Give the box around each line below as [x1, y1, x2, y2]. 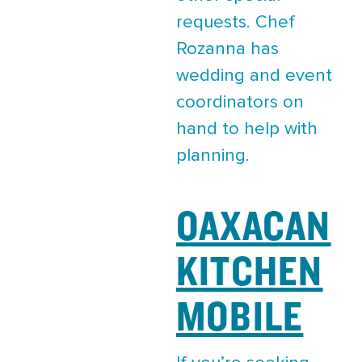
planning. [176, 146, 250, 165]
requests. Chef [176, 13, 295, 32]
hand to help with [176, 120, 318, 138]
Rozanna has [176, 40, 279, 58]
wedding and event [176, 66, 332, 85]
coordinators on [176, 93, 304, 112]
